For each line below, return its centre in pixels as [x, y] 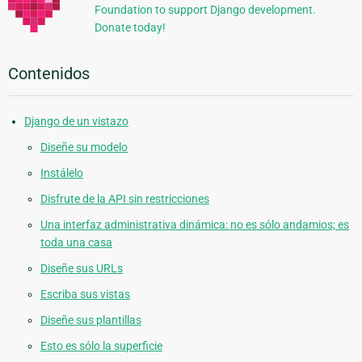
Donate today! [130, 27]
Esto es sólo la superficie [101, 345]
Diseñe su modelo [84, 147]
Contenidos [49, 73]
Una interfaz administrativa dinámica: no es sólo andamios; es [195, 224]
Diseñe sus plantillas [91, 320]
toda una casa [76, 242]
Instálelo [62, 173]
